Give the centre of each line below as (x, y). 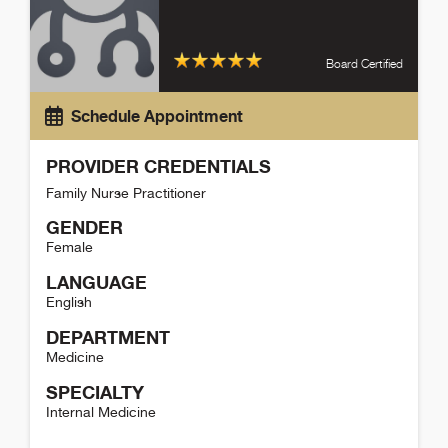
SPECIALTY (95, 391)
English (69, 301)
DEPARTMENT (108, 336)
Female (69, 246)
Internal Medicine (101, 411)
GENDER (84, 226)
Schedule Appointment (157, 115)
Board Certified (364, 63)
